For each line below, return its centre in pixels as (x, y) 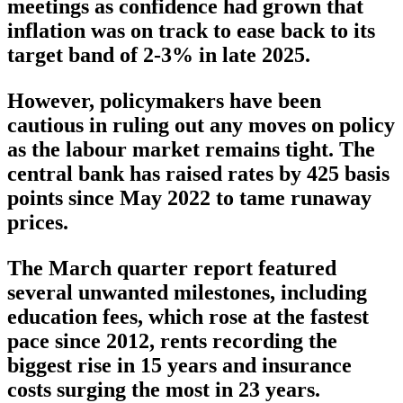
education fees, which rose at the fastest (188, 316)
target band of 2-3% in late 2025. (159, 54)
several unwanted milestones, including (187, 292)
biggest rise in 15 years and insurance (179, 365)
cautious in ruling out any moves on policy (201, 125)
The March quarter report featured (172, 268)
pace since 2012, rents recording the (172, 340)
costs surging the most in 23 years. (164, 389)
